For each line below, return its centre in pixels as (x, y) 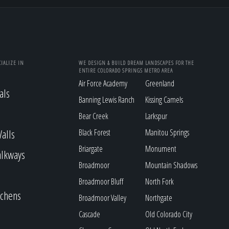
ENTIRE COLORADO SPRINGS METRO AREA (126, 70)
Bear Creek (94, 116)
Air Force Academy (103, 83)
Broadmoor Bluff (101, 181)
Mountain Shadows (171, 165)
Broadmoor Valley (103, 198)
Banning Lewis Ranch (107, 100)
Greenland (160, 83)
